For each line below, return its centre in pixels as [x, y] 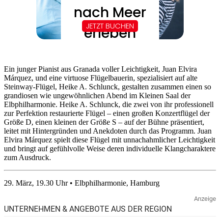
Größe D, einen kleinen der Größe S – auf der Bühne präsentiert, [104, 122]
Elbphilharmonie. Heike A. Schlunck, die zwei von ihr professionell [109, 104]
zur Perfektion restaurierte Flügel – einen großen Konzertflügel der [107, 113]
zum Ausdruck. [27, 157]
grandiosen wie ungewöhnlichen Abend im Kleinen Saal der [97, 95]
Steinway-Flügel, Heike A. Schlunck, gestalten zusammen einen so [108, 86]
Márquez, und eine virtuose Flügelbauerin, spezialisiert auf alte [101, 78]
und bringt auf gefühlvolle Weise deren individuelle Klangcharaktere [110, 148]
